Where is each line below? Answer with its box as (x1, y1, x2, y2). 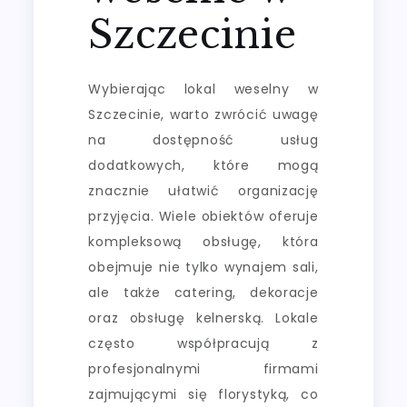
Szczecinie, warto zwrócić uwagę (88, 104, 319, 124)
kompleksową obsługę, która (88, 232, 319, 251)
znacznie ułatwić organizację (88, 181, 319, 200)
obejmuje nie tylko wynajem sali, (88, 257, 319, 276)
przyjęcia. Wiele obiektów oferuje (88, 206, 319, 225)
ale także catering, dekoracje (88, 283, 319, 302)
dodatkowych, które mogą (88, 155, 319, 174)
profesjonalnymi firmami (88, 359, 319, 378)
